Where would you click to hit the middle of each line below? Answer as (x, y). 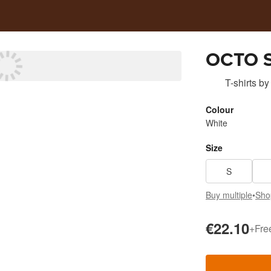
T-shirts (241, 82)
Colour (220, 109)
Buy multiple (229, 195)
